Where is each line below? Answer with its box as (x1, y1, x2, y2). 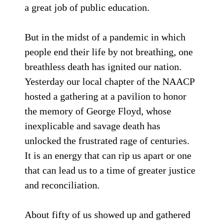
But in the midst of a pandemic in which (25, 32, 185, 42)
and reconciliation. (25, 180, 100, 190)
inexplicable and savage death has (25, 120, 160, 131)
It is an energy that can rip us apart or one (25, 150, 191, 161)
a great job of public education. (25, 2, 149, 13)
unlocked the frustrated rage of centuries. (25, 135, 189, 146)
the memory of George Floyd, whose (25, 106, 171, 116)
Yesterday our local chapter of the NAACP (25, 76, 194, 87)
